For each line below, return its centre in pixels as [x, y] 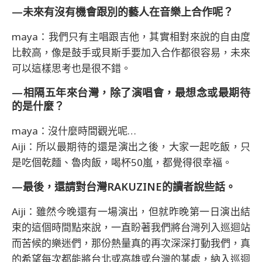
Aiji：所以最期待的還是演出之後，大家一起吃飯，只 [131, 146]
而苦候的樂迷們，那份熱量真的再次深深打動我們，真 [131, 243]
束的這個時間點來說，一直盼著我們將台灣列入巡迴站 [131, 227]
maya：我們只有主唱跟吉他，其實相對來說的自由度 [131, 36]
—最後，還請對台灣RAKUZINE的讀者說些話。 [124, 186]
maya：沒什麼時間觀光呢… [74, 130]
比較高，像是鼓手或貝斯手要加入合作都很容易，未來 [131, 52]
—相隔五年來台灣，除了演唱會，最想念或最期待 [131, 92]
